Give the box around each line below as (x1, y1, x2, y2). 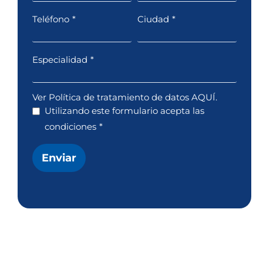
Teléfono (32, 13, 69, 25)
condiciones (45, 120, 96, 132)
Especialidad (32, 53, 87, 65)
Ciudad (137, 13, 169, 25)
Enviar (42, 151, 76, 164)
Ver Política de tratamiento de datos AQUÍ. (32, 91, 217, 103)
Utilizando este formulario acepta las (45, 104, 204, 116)
